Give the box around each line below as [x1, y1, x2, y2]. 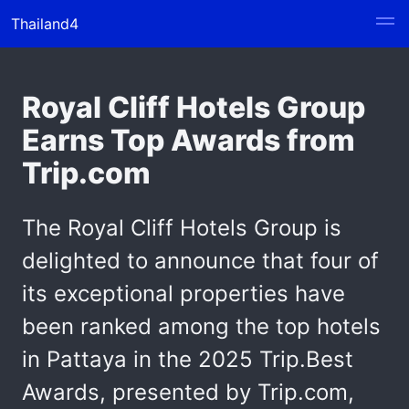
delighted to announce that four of [22, 247, 379, 274]
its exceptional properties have [22, 280, 345, 307]
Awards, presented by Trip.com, [22, 379, 354, 405]
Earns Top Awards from [22, 122, 355, 158]
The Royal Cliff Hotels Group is [22, 215, 341, 241]
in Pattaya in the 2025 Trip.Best [22, 346, 353, 372]
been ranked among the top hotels [22, 313, 381, 340]
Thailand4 [11, 15, 79, 33]
